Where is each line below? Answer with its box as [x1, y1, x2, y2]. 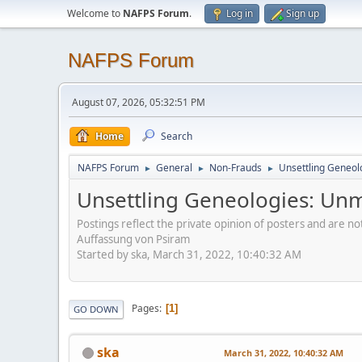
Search [161, 129, 192, 143]
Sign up [286, 6, 319, 20]
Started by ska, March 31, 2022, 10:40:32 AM [77, 246, 301, 262]
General [156, 161, 192, 175]
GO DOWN [74, 302, 119, 315]
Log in [226, 6, 253, 20]
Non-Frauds [209, 161, 262, 175]
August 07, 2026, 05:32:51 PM [72, 95, 205, 109]
